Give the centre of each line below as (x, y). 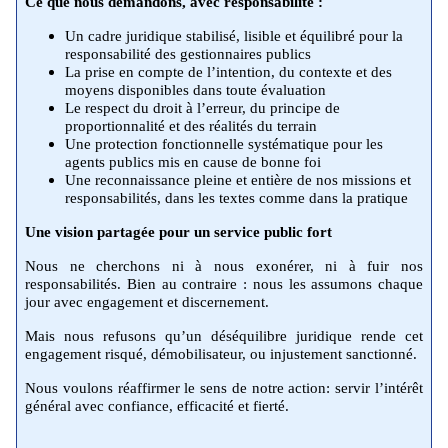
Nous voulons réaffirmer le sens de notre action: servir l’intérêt (224, 387)
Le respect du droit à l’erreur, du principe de (202, 107)
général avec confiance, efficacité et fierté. (157, 405)
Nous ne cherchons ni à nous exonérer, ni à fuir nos (224, 265)
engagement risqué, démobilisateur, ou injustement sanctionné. (221, 353)
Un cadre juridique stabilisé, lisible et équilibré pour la (234, 35)
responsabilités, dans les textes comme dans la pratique (236, 197)
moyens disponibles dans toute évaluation (195, 89)
